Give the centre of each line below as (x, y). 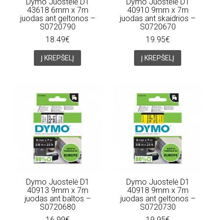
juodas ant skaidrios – (158, 18)
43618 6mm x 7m (57, 10)
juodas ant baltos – (57, 198)
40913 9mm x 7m (57, 190)
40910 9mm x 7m (158, 10)
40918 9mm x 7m (158, 190)
